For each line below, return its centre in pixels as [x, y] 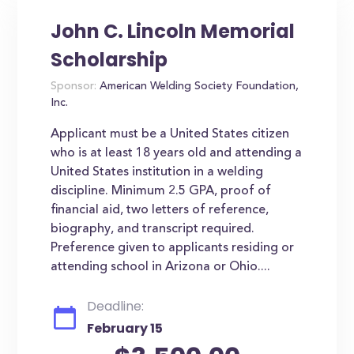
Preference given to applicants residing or [173, 248]
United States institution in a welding [157, 172]
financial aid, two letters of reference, [160, 210]
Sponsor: [74, 87]
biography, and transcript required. [153, 229]
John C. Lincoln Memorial [173, 31]
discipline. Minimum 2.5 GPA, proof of [161, 191]
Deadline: [116, 306]
